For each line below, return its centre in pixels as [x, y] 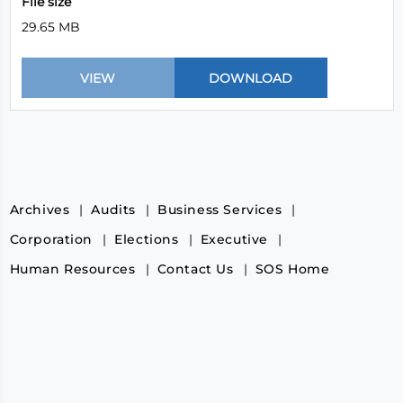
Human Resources [72, 269]
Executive [234, 239]
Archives [40, 210]
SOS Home [292, 269]
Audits [113, 210]
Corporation [51, 239]
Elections [147, 239]
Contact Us [195, 269]
